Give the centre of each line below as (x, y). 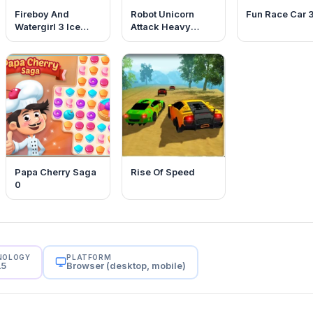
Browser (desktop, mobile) (126, 265)
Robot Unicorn (162, 14)
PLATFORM (89, 257)
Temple (32, 39)
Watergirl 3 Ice (48, 27)
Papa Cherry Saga (56, 172)
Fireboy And (42, 14)
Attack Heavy (160, 27)
